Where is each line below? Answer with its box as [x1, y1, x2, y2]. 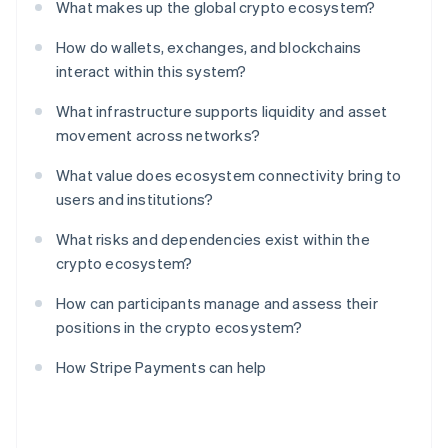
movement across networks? [56, 125, 260, 146]
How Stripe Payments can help [56, 357, 267, 378]
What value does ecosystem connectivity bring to [56, 165, 402, 186]
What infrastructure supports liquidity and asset [56, 101, 388, 122]
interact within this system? [56, 61, 247, 82]
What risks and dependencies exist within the [56, 229, 370, 250]
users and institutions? [56, 189, 214, 210]
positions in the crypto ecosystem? [56, 317, 302, 338]
